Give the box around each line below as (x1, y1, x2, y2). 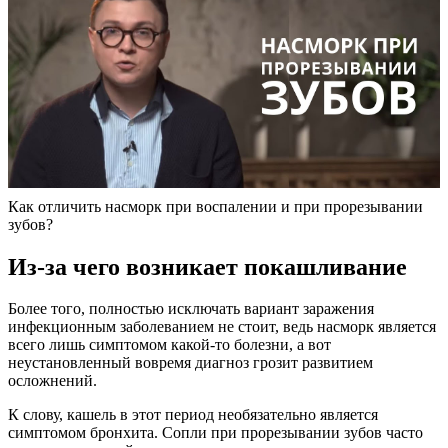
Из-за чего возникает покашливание (8, 253, 407, 280)
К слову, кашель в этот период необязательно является (8, 406, 378, 424)
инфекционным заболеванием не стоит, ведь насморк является (8, 318, 436, 336)
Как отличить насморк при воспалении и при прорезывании (8, 197, 423, 215)
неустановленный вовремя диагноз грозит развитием (8, 354, 373, 372)
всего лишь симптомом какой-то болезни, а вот (8, 336, 331, 354)
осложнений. (8, 372, 97, 390)
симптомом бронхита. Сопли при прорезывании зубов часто (8, 424, 423, 442)
